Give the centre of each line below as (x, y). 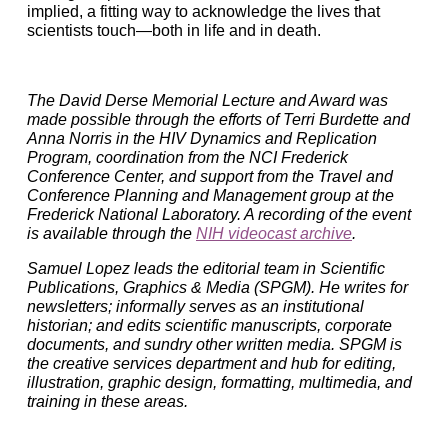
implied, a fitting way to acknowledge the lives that (203, 12)
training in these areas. (107, 402)
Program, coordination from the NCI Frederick (187, 158)
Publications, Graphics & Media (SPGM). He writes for (217, 288)
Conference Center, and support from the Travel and (210, 177)
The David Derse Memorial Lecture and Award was (207, 101)
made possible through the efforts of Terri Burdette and (218, 120)
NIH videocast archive (274, 234)
